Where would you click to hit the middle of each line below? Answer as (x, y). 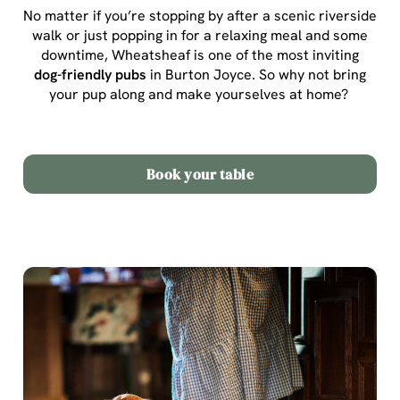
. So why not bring (309, 75)
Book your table (200, 174)
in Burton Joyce (199, 75)
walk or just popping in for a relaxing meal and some (200, 35)
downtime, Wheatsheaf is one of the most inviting (200, 55)
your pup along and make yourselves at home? (200, 94)
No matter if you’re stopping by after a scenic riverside (200, 16)
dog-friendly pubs (90, 75)
